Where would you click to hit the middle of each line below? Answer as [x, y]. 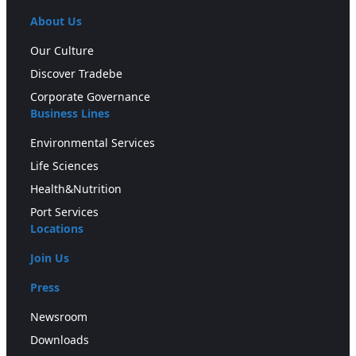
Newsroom [59, 316]
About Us [56, 21]
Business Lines [70, 113]
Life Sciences [64, 165]
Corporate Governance [90, 96]
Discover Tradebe [76, 73]
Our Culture [62, 50]
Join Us [50, 257]
